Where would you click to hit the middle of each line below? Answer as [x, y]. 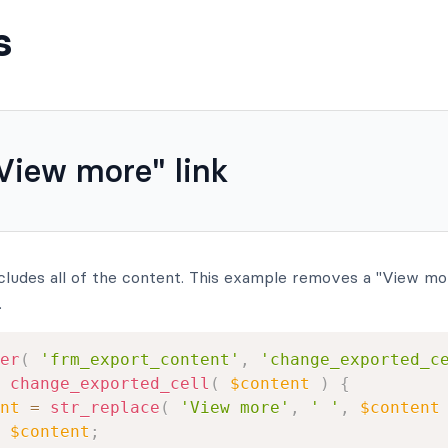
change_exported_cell [109, 384]
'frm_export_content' [139, 360]
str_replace [104, 408]
